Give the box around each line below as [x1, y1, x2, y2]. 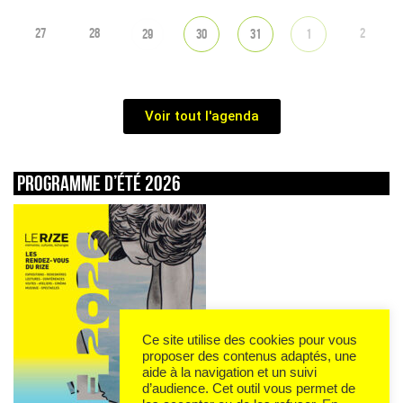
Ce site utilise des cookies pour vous [142, 333, 357, 348]
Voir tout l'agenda [144, 107, 259, 124]
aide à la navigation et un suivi [142, 365, 317, 381]
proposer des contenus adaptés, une [142, 349, 356, 364]
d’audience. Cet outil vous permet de [142, 381, 355, 397]
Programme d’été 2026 [17, 170, 181, 195]
